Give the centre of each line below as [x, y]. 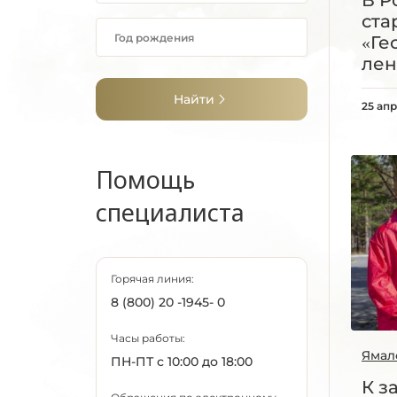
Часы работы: [148, 338]
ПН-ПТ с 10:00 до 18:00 [182, 362]
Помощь [145, 179]
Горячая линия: [152, 279]
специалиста [170, 212]
